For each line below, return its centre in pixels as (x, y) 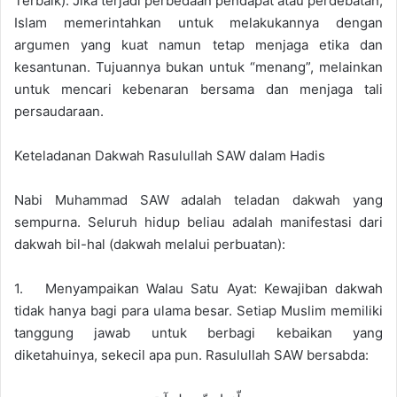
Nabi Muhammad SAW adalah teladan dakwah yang (198, 199)
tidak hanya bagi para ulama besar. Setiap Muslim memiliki (198, 310)
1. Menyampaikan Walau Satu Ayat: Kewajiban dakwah (198, 288)
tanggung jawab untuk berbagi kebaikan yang (198, 332)
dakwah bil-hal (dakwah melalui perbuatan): (150, 244)
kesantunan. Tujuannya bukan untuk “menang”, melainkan (198, 66)
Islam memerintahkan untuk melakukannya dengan (198, 22)
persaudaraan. (59, 111)
